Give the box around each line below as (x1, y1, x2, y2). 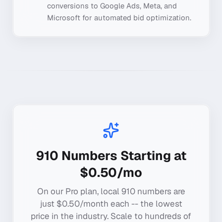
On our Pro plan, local (37, 185, 121, 197)
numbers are (135, 185, 185, 197)
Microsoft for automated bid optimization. (47, 12, 191, 22)
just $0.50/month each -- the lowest (40, 198, 182, 209)
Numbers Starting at (58, 147, 186, 165)
